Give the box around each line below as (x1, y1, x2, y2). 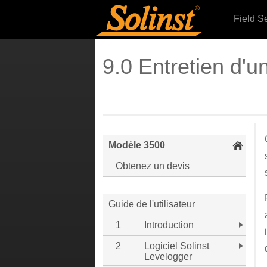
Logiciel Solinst (144, 241, 209, 251)
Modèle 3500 (108, 140, 165, 150)
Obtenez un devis (116, 161, 190, 171)
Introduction (144, 220, 194, 230)
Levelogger (144, 252, 192, 262)
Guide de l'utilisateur (108, 199, 195, 209)
